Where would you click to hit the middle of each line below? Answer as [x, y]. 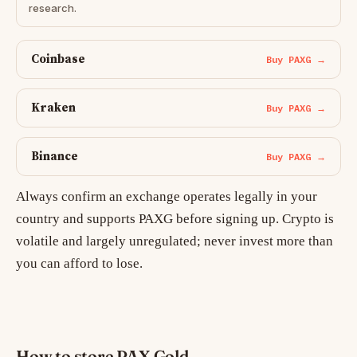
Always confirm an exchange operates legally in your [167, 197]
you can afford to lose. [79, 264]
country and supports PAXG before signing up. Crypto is [175, 219]
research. [53, 8]
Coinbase [58, 60]
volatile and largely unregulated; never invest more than [175, 241]
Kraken [53, 108]
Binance [55, 157]
